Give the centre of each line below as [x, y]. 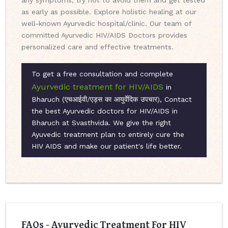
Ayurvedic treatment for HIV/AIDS [97, 87]
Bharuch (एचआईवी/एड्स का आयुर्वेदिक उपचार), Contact [112, 99]
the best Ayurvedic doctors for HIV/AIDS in [105, 111]
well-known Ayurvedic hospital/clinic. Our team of [106, 24]
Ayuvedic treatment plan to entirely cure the [108, 135]
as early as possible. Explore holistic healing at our [109, 12]
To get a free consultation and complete [102, 74]
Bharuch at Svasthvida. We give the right [101, 123]
